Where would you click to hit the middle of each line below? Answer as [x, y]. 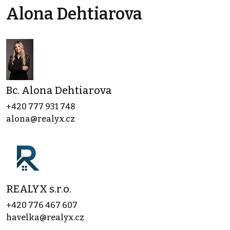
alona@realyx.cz [41, 119]
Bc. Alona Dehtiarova [59, 90]
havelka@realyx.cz [45, 217]
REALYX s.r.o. [39, 189]
